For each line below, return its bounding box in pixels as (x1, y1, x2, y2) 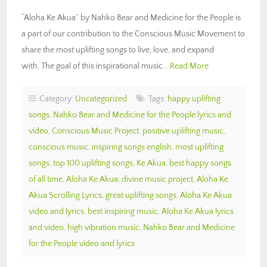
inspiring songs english (92, 142, 172, 152)
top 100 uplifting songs (53, 158, 133, 168)
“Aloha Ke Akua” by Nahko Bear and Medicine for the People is (21, 13, 241, 23)
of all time (29, 174, 63, 184)
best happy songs (169, 158, 231, 168)
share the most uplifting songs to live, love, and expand (21, 45, 214, 55)
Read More (170, 61, 209, 71)
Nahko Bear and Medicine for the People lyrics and (53, 110, 231, 120)
